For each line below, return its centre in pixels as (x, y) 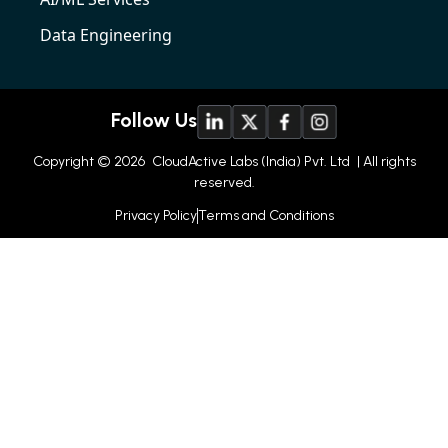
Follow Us (154, 120)
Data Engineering (106, 35)
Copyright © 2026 (88, 162)
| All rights (384, 162)
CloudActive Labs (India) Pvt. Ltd (249, 162)
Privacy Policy (155, 216)
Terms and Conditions (265, 216)
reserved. (224, 183)
